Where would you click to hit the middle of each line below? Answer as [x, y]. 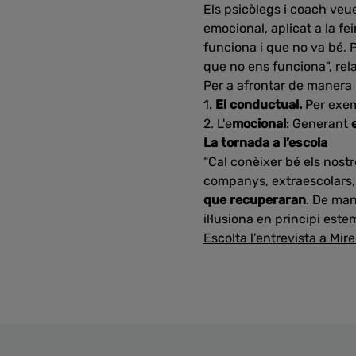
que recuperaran [255, 200]
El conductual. [260, 104]
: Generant [319, 124]
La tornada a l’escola [265, 143]
